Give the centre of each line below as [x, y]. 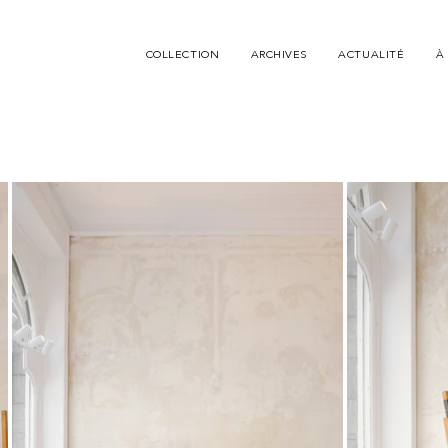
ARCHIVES [278, 55]
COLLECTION [182, 55]
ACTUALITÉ [371, 55]
